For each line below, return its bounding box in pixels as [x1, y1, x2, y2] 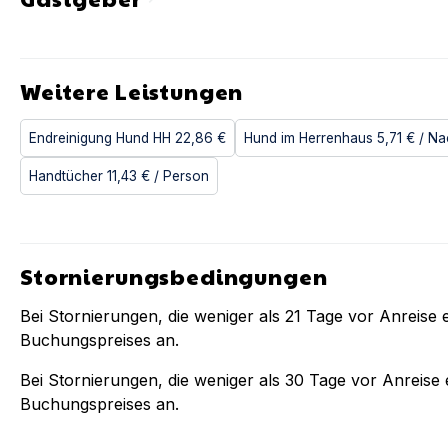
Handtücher [29, 168, 103, 184]
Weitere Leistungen [20, 76, 244, 106]
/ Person [154, 168, 209, 184]
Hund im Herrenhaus [244, 130, 373, 146]
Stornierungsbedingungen [20, 261, 328, 291]
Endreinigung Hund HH [29, 130, 171, 146]
